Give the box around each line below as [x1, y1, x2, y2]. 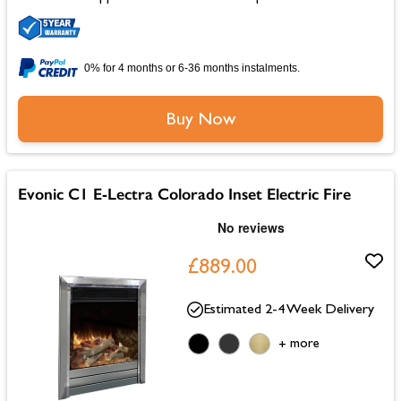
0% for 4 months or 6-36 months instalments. [84, 61, 300, 74]
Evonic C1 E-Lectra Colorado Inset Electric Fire [18, 183, 351, 204]
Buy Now [166, 111, 235, 130]
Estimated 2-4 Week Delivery [202, 303, 374, 318]
